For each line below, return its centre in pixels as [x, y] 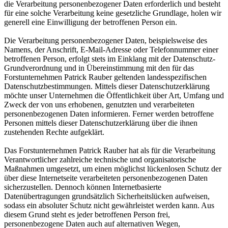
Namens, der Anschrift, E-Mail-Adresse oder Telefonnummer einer [111, 49]
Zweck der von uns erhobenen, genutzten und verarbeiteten [99, 104]
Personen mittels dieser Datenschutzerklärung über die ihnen [101, 123]
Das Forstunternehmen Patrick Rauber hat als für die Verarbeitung [110, 150]
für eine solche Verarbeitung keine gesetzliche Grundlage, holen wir [113, 13]
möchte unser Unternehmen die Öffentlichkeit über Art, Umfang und [114, 95]
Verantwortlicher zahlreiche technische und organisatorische [100, 159]
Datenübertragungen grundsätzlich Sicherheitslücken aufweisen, [107, 196]
